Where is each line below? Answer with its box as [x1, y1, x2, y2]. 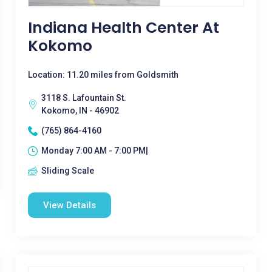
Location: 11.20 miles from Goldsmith [27, 70, 178, 80]
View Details [42, 200, 96, 211]
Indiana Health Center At [27, 17, 219, 38]
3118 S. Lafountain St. [41, 93, 126, 103]
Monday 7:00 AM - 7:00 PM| [41, 146, 148, 155]
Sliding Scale [41, 166, 94, 175]
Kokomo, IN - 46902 [41, 106, 119, 115]
